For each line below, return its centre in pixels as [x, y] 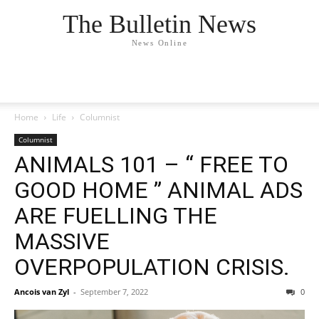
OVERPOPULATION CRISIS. [152, 267]
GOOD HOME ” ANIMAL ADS [158, 190]
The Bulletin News [159, 25]
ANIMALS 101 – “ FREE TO [151, 164]
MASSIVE [62, 241]
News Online [159, 43]
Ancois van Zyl [42, 292]
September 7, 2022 [114, 292]
